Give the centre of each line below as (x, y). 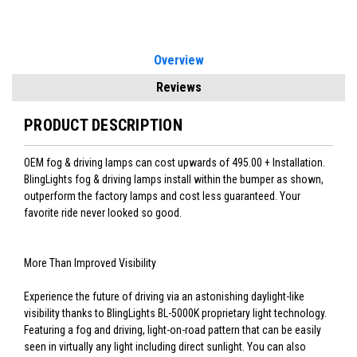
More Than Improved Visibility (90, 263)
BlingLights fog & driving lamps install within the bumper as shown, (174, 180)
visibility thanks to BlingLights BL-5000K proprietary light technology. (175, 314)
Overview (178, 61)
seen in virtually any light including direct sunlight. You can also (165, 347)
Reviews (178, 88)
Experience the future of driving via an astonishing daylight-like (164, 297)
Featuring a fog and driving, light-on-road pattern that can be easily (173, 330)
